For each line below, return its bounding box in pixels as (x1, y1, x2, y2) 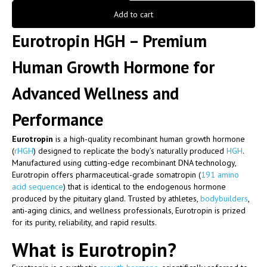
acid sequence (12, 181, 63, 192)
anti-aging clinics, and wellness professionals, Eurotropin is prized (12, 204, 246, 216)
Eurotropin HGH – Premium (12, 29, 207, 52)
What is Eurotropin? (12, 237, 176, 262)
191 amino (201, 169, 239, 180)
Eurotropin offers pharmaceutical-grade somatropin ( (12, 169, 201, 180)
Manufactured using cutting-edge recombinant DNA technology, (12, 157, 236, 168)
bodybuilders (200, 193, 248, 204)
